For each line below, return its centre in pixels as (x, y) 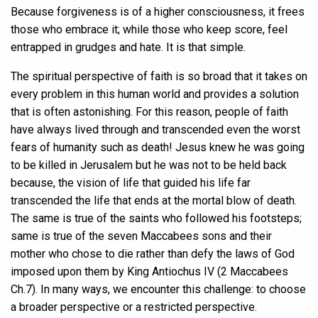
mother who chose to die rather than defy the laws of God (153, 253)
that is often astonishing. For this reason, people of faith (149, 111)
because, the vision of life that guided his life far (131, 182)
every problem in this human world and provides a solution (155, 94)
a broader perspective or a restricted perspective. (134, 307)
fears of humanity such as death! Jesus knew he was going (158, 147)
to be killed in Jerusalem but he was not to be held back (149, 165)
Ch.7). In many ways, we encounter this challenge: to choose (158, 289)
